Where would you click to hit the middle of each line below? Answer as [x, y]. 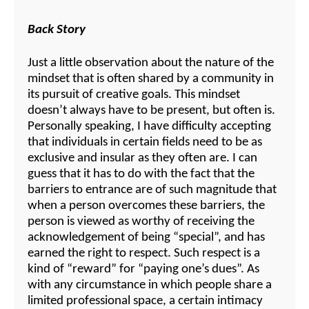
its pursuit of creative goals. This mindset [134, 95]
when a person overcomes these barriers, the [146, 206]
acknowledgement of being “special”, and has [146, 238]
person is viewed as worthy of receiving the [141, 222]
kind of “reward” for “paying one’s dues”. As [143, 270]
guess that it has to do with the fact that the [141, 175]
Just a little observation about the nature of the [151, 63]
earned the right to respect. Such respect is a [144, 254]
